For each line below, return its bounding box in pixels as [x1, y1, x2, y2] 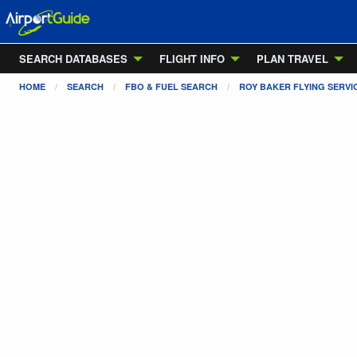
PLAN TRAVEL [257, 51, 328, 66]
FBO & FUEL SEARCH [125, 80, 218, 92]
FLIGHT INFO [159, 51, 225, 66]
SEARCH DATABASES [19, 51, 127, 66]
